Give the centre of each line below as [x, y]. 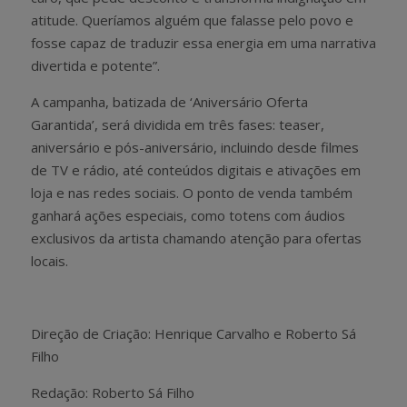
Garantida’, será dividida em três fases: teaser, [178, 124]
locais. [50, 260]
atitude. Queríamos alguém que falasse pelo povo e [192, 20]
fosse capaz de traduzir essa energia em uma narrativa [203, 42]
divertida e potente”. [95, 65]
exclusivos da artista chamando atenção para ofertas [196, 238]
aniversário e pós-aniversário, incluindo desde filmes [195, 147]
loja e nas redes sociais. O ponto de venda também [192, 192]
